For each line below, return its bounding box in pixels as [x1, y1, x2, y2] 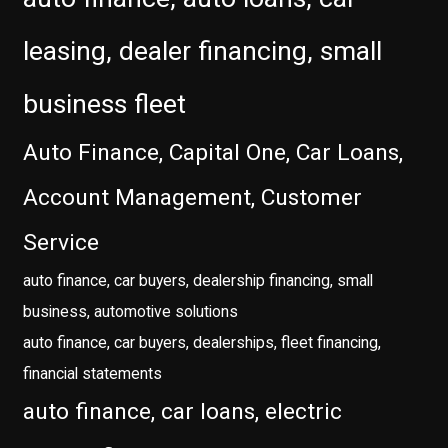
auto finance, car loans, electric [23, 398, 343, 426]
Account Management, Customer [23, 184, 363, 212]
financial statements [23, 364, 163, 384]
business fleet [23, 88, 187, 120]
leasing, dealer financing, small [23, 35, 383, 67]
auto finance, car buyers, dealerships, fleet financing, [23, 333, 382, 353]
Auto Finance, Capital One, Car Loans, [23, 139, 404, 167]
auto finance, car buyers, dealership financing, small [23, 271, 374, 291]
